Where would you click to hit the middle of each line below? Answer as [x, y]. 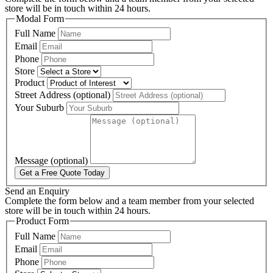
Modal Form [40, 18]
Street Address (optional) [64, 95]
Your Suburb [41, 108]
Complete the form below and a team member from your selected [129, 201]
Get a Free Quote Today [62, 173]
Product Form [42, 221]
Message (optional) [52, 161]
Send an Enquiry [37, 191]
